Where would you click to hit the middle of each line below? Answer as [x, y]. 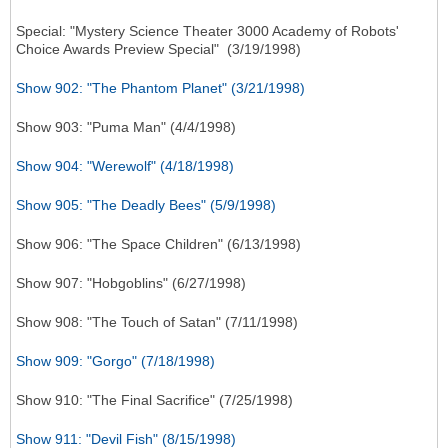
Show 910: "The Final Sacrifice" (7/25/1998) [154, 400]
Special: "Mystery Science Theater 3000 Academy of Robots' [207, 31]
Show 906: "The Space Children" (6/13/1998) [158, 244]
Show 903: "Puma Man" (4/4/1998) [126, 127]
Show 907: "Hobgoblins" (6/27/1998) [131, 283]
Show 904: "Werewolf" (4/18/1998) [125, 166]
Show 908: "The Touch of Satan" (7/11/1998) [157, 322]
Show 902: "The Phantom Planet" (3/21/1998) [160, 88]
